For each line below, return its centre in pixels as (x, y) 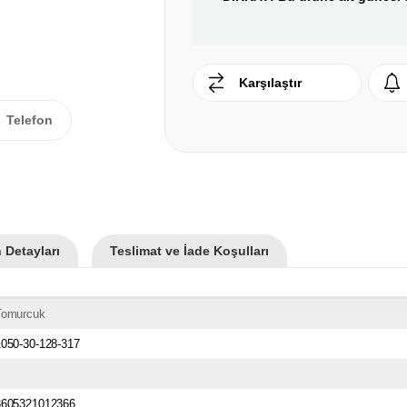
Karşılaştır (270, 83)
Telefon (30, 119)
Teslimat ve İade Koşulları (189, 250)
